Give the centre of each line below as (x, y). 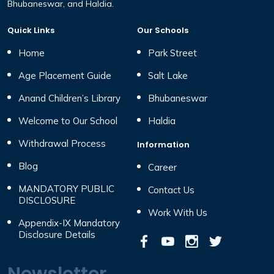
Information (163, 144)
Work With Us (178, 212)
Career (162, 167)
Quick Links (31, 30)
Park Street (172, 53)
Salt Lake (168, 75)
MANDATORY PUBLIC (66, 188)
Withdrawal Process (62, 143)
